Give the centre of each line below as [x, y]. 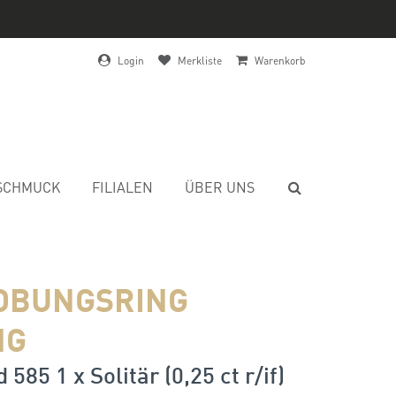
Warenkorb [280, 61]
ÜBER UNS [220, 187]
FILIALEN [122, 187]
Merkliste [200, 61]
